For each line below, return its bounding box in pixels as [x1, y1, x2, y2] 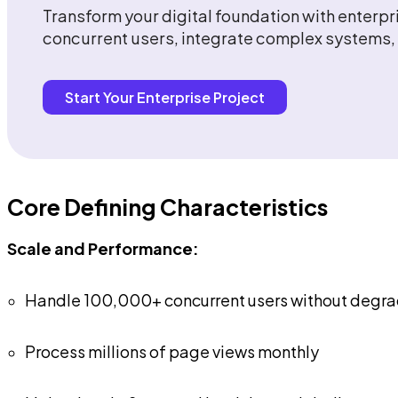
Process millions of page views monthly [25, 340, 319, 362]
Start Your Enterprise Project [65, 87, 265, 107]
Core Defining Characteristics [7, 192, 328, 221]
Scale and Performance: [7, 237, 199, 259]
